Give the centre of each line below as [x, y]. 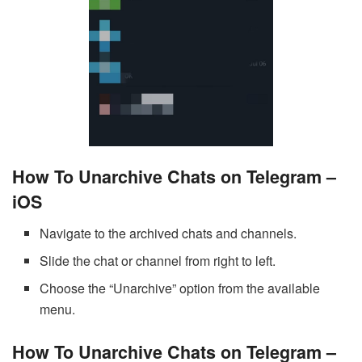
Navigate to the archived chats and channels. [168, 234]
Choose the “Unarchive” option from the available [180, 288]
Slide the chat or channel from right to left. [158, 261]
